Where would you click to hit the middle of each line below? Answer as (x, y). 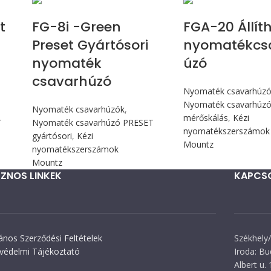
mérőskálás (206, 118)
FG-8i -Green (76, 27)
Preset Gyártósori (90, 45)
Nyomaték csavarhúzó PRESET (93, 123)
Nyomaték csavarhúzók (78, 109)
